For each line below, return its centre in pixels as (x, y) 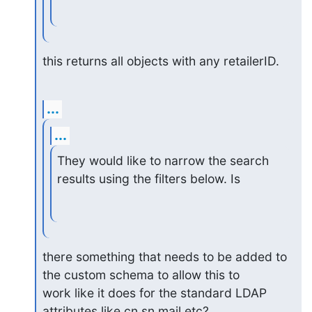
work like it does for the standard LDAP (154, 292)
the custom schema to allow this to (141, 274)
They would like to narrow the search (163, 161)
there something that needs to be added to (164, 256)
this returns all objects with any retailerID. (161, 61)
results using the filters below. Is (149, 179)
